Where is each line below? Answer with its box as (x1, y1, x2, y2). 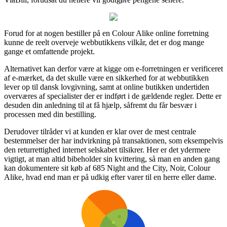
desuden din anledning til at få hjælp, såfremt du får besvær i (4, 100, 197, 109)
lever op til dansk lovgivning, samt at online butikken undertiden (4, 82, 209, 91)
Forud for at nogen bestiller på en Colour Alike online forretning (4, 28, 209, 37)
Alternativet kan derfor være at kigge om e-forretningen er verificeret (4, 64, 223, 73)
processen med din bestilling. (4, 109, 96, 119)
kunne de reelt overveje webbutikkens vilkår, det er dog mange (4, 37, 204, 47)
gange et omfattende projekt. (4, 47, 95, 56)
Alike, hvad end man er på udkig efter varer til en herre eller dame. (4, 172, 216, 181)
